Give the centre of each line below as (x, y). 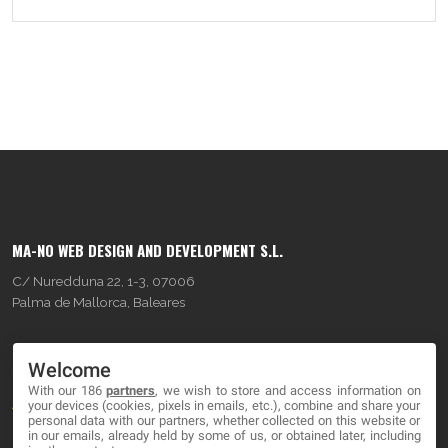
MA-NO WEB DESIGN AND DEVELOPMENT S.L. (147, 250)
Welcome (69, 370)
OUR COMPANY (61, 354)
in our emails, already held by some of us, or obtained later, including (224, 435)
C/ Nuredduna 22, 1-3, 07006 (103, 281)
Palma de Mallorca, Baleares (98, 302)
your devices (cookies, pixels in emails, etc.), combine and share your (224, 405)
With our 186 (67, 390)
